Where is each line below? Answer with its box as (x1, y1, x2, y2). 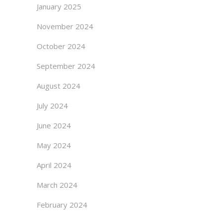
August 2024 (37, 81, 80, 91)
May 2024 (37, 140, 71, 150)
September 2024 (37, 61, 95, 71)
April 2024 (37, 160, 71, 170)
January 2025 (37, 1, 81, 11)
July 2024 (37, 101, 68, 111)
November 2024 (37, 21, 93, 31)
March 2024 (37, 180, 77, 190)
